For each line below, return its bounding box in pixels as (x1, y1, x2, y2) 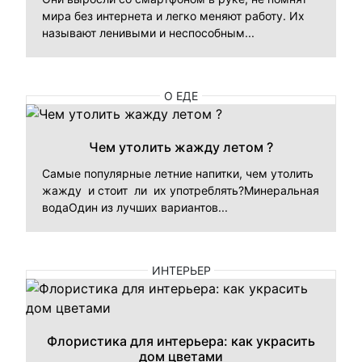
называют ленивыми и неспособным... (42, 25, 255, 40)
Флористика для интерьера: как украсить (47, 332, 315, 349)
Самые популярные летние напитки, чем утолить (42, 166, 314, 180)
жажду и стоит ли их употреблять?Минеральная (42, 183, 319, 197)
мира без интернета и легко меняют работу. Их (42, 8, 305, 23)
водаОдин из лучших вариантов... (42, 200, 228, 214)
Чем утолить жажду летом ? (89, 138, 273, 155)
